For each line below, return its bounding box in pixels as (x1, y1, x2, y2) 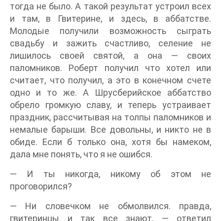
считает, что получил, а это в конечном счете (10, 75, 211, 85)
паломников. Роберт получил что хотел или (10, 63, 211, 73)
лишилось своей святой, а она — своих (10, 50, 211, 61)
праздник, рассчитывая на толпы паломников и (10, 112, 211, 122)
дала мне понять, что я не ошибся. (10, 149, 152, 159)
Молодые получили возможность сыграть (10, 26, 211, 36)
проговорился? (10, 181, 72, 191)
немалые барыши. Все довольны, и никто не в (10, 124, 211, 135)
